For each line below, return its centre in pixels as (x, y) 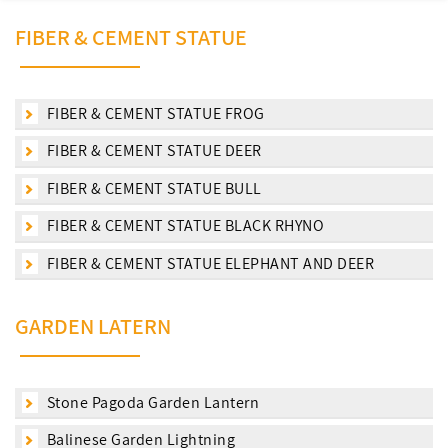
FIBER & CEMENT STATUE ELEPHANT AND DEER (208, 263)
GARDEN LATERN (93, 326)
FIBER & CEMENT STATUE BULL (152, 188)
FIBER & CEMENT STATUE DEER (152, 151)
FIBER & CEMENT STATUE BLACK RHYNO (183, 226)
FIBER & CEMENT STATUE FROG (154, 113)
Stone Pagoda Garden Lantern (151, 402)
